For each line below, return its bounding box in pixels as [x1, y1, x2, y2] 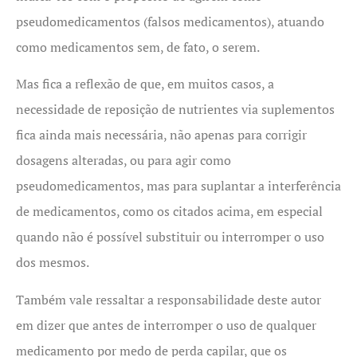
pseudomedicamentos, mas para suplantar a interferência [16, 177, 341, 195]
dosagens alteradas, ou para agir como [16, 151, 231, 170]
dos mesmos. [16, 253, 89, 272]
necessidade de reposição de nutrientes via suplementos [16, 100, 335, 119]
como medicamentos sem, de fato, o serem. [16, 37, 260, 56]
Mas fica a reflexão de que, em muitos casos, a [16, 75, 274, 93]
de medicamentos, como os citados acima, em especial [16, 202, 323, 221]
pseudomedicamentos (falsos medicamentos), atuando [16, 12, 324, 30]
